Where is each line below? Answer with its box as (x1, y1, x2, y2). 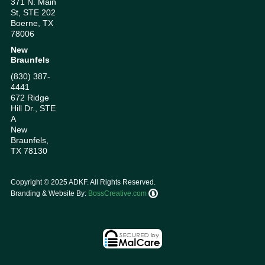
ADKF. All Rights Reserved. (67, 178, 156, 187)
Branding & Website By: (11, 189, 88, 198)
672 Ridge (11, 93, 49, 103)
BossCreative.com (88, 189, 148, 198)
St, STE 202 (11, 8, 56, 18)
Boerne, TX (11, 18, 53, 28)
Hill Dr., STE (11, 104, 56, 114)
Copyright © (11, 178, 51, 187)
